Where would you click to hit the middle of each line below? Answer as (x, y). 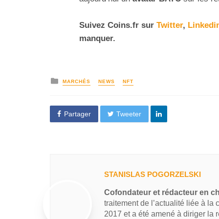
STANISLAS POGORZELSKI (153, 174)
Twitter (170, 25)
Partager (77, 114)
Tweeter (129, 114)
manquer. (97, 39)
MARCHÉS (77, 81)
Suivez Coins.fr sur (118, 25)
